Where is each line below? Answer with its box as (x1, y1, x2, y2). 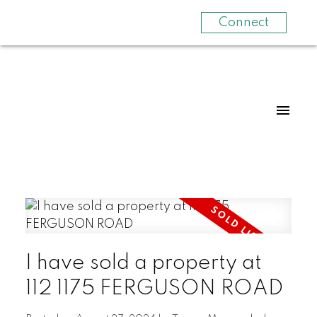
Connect (218, 16, 269, 29)
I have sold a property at (25, 252, 262, 274)
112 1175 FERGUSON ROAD (25, 277, 284, 299)
